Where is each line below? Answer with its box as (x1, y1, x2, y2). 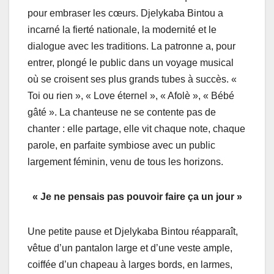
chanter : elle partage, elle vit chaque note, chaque (28, 123, 245, 134)
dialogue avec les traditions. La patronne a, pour (28, 40, 235, 51)
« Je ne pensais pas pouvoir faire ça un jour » (32, 191, 242, 202)
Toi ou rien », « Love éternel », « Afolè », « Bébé (28, 90, 234, 101)
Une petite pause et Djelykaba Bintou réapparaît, (28, 226, 238, 237)
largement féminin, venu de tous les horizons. (28, 156, 223, 167)
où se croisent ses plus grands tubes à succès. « (28, 73, 237, 84)
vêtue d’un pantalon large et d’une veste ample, (28, 242, 232, 253)
